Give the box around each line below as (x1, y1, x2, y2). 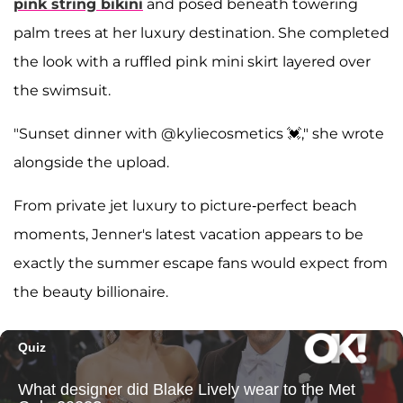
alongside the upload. (13, 153, 169, 171)
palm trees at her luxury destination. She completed (13, 23, 390, 41)
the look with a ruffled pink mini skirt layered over (13, 52, 371, 70)
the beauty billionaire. (13, 282, 168, 300)
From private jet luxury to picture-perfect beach (13, 196, 357, 214)
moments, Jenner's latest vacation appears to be (13, 225, 363, 243)
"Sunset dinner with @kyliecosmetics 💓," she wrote (13, 124, 384, 142)
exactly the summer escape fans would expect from (13, 254, 388, 272)
